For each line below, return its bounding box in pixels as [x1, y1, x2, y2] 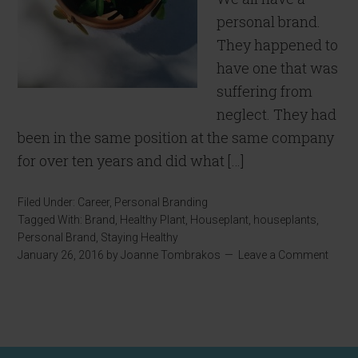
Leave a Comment [238, 249, 329, 261]
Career [78, 196, 110, 209]
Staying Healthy [101, 231, 179, 244]
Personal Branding [114, 196, 209, 209]
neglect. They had [217, 105, 337, 124]
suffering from [217, 82, 313, 101]
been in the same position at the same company [18, 128, 335, 147]
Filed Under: [18, 196, 78, 209]
